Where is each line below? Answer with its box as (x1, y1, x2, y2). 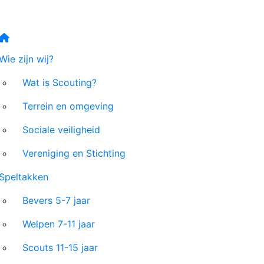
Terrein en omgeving (22, 100, 114, 112)
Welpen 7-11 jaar (22, 218, 95, 230)
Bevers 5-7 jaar (22, 194, 90, 206)
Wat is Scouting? (22, 77, 97, 88)
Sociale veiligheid (22, 124, 100, 136)
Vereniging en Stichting (22, 147, 126, 159)
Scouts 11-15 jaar (22, 242, 98, 253)
